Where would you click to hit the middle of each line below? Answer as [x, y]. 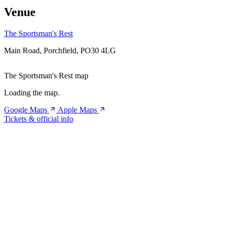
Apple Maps [78, 109]
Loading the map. [32, 92]
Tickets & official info [39, 119]
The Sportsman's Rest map [46, 75]
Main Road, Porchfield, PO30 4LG [60, 50]
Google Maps [27, 109]
